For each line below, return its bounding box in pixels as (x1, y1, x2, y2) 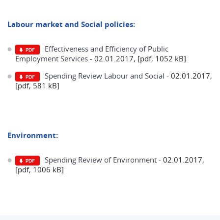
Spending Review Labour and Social (45, 71, 165, 81)
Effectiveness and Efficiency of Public (45, 44, 168, 54)
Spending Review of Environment (45, 155, 157, 165)
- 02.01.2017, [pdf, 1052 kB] (88, 54, 188, 63)
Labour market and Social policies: (7, 19, 135, 29)
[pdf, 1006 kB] (15, 165, 64, 174)
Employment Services (15, 54, 88, 63)
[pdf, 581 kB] (15, 81, 59, 90)
